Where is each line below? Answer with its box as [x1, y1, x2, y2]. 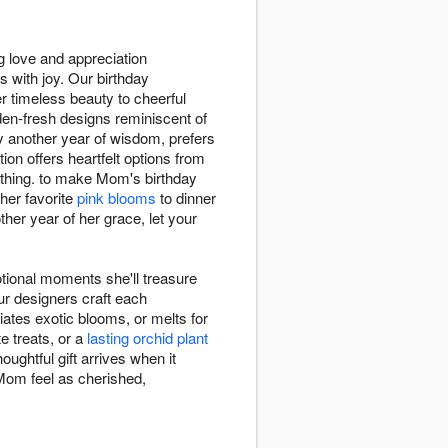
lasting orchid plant [87, 327, 208, 349]
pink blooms [77, 187, 156, 209]
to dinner [156, 187, 216, 209]
